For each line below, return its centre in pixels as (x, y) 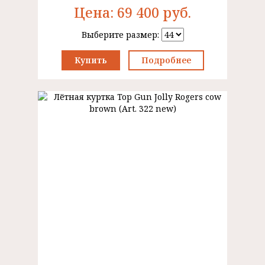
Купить (91, 60)
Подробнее (166, 60)
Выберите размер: (121, 35)
